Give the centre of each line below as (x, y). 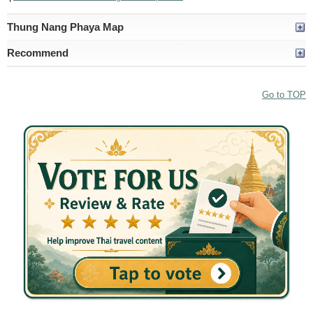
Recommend (38, 53)
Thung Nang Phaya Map (65, 27)
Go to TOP (284, 95)
